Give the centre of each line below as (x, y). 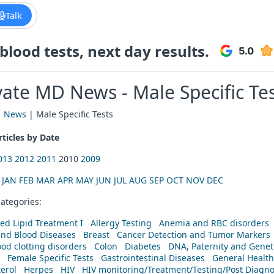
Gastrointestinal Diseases (153, 257)
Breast (96, 234)
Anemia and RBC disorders (214, 223)
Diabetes (143, 246)
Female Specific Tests (50, 257)
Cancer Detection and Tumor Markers (194, 234)
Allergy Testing (121, 223)
